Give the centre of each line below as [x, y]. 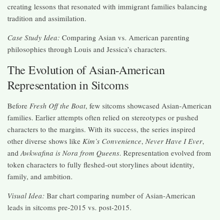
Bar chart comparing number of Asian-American [120, 196]
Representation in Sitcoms [68, 85]
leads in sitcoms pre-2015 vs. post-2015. [69, 207]
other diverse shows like [45, 141]
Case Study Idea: [34, 38]
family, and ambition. [40, 177]
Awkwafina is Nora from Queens [70, 153]
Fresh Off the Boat [57, 106]
